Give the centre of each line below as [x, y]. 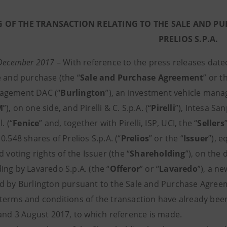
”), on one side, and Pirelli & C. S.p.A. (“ [77, 108]
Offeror [125, 169]
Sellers [211, 123]
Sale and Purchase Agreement [142, 78]
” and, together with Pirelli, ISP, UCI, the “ [118, 123]
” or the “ [166, 138]
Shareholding [158, 154]
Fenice [26, 123]
